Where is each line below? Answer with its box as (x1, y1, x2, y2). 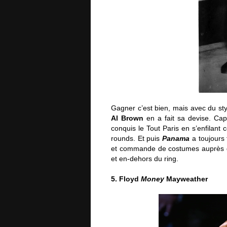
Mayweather (164, 175, 208, 183)
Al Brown (111, 114, 144, 122)
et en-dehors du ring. (111, 155, 178, 163)
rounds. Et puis (111, 134, 163, 142)
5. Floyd (111, 175, 141, 183)
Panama (162, 134, 190, 142)
